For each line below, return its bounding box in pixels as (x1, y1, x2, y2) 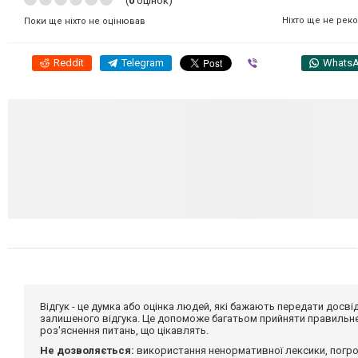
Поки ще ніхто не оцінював (24, 15, 145, 26)
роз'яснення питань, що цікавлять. (40, 324, 209, 336)
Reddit (54, 56, 84, 69)
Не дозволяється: (40, 344, 134, 356)
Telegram (121, 56, 164, 69)
